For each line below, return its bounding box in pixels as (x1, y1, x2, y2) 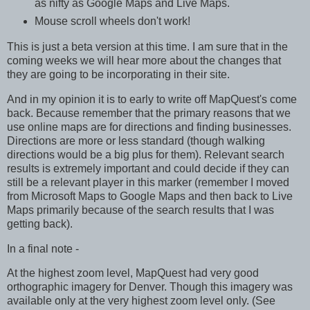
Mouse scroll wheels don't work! (34, 15, 190, 28)
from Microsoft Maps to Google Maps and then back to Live (7, 190, 293, 202)
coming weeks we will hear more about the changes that (7, 55, 281, 66)
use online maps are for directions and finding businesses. (7, 120, 291, 133)
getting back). (7, 217, 73, 230)
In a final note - (7, 242, 79, 255)
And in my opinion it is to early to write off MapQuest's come (7, 93, 297, 105)
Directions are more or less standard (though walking (7, 134, 265, 147)
